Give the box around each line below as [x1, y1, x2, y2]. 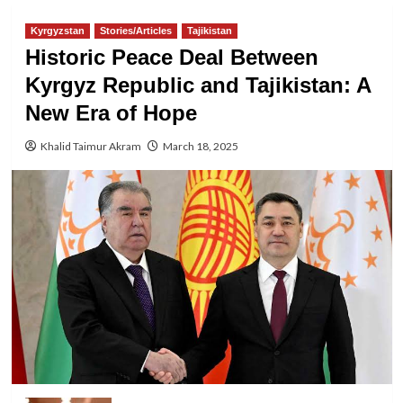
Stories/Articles [99, 25, 172, 36]
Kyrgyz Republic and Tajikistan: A [24, 73, 371, 97]
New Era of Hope [24, 101, 197, 125]
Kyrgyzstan [30, 25, 85, 36]
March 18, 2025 [162, 139, 238, 153]
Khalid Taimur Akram [40, 139, 141, 153]
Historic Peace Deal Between [24, 45, 318, 69]
